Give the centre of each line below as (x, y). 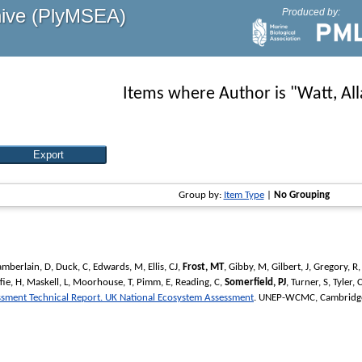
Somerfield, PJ (255, 282)
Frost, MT (203, 267)
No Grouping (301, 196)
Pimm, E (154, 282)
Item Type (244, 196)
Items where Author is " (210, 94)
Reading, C (198, 282)
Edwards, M (118, 267)
